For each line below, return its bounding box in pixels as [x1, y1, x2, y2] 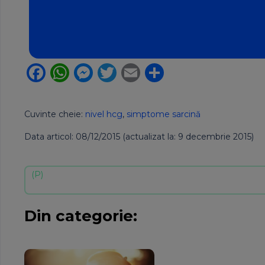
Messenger [93, 60, 195, 84]
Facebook [46, 60, 137, 84]
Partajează [164, 60, 264, 84]
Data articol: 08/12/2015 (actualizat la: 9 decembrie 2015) [24, 131, 254, 142]
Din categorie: [24, 206, 137, 225]
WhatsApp [69, 60, 169, 84]
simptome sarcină [127, 108, 201, 119]
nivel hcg [85, 108, 122, 119]
